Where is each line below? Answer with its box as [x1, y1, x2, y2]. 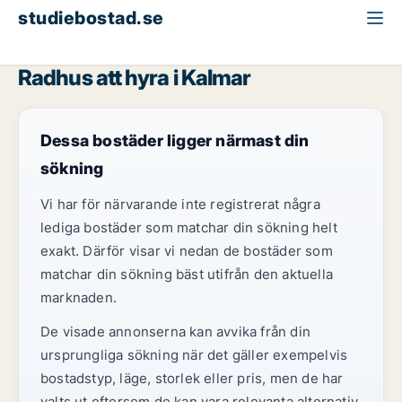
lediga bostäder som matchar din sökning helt [40, 219, 337, 236]
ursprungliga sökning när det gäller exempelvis [40, 346, 348, 363]
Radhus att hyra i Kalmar [18, 65, 251, 91]
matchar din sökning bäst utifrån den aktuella [40, 266, 334, 283]
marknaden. [40, 289, 117, 306]
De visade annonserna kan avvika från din [40, 323, 310, 340]
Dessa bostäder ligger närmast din [40, 131, 310, 150]
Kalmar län [132, 39, 196, 54]
